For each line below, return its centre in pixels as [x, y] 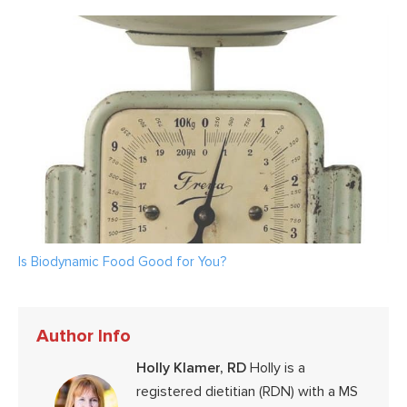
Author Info [84, 337]
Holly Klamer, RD [191, 368]
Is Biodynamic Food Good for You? [122, 262]
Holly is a [276, 368]
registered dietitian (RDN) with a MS [247, 392]
